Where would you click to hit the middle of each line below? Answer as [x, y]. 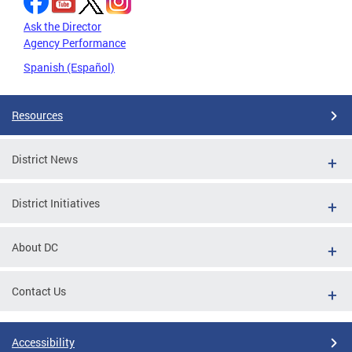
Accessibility [43, 343]
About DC [35, 247]
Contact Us [39, 291]
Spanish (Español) [69, 68]
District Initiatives [56, 203]
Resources [37, 115]
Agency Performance [75, 43]
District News [45, 159]
